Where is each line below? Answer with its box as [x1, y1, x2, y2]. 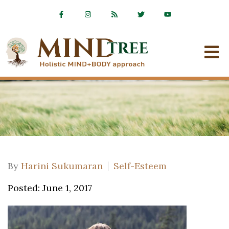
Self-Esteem [113, 160, 167, 172]
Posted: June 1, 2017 [8, 182, 92, 194]
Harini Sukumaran [21, 160, 103, 172]
